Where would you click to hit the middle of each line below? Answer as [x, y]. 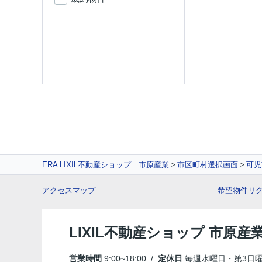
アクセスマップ [69, 190]
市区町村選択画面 [208, 165]
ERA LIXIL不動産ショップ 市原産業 [106, 165]
